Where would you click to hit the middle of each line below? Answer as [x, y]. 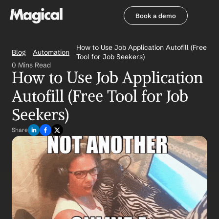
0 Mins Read [31, 65]
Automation [51, 52]
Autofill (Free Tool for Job [100, 96]
